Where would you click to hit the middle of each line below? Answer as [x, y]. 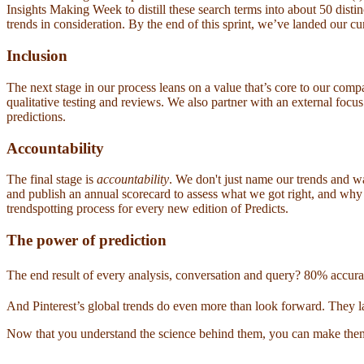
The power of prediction [87, 240]
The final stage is [52, 180]
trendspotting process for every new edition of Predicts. [149, 209]
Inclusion [39, 56]
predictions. [38, 116]
